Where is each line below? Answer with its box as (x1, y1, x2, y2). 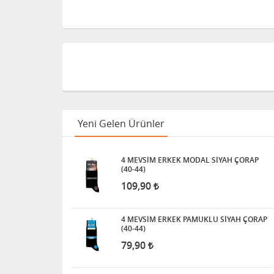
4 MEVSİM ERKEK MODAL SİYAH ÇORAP (121, 155, 259, 165)
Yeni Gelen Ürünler (78, 117, 165, 130)
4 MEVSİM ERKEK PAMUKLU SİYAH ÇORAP (121, 214, 267, 224)
